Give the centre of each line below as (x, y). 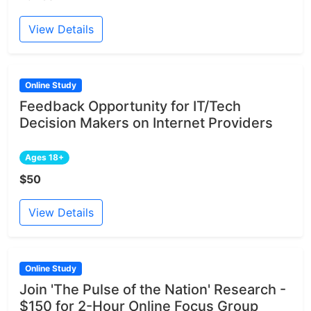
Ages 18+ (44, 158)
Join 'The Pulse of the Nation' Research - (153, 290)
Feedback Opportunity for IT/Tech (130, 107)
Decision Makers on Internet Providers (146, 123)
